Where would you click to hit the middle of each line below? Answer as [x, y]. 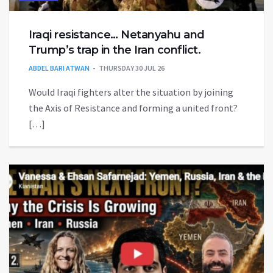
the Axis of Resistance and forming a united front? [133, 108]
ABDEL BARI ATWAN [59, 68]
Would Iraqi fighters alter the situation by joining [131, 92]
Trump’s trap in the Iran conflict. [115, 50]
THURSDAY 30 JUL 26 [132, 68]
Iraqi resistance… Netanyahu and [117, 34]
